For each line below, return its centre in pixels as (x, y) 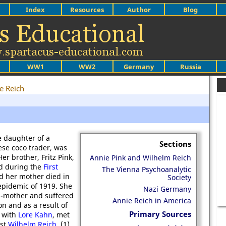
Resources (87, 9)
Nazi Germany (167, 189)
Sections (175, 144)
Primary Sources (160, 214)
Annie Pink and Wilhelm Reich (140, 158)
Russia (190, 66)
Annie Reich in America (152, 201)
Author (139, 9)
